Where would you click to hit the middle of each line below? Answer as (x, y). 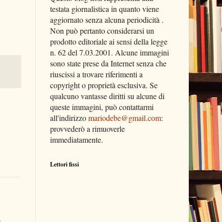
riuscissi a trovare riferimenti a (96, 74)
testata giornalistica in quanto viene (105, 9)
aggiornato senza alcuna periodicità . (107, 20)
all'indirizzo (69, 118)
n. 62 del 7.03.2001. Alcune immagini (110, 52)
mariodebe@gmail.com (125, 118)
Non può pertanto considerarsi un (102, 30)
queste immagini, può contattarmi (102, 107)
